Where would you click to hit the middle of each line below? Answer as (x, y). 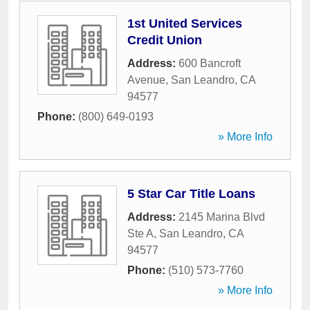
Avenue (146, 80)
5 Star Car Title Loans (191, 194)
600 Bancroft (210, 63)
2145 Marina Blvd (222, 217)
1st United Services (185, 24)
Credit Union (165, 40)
